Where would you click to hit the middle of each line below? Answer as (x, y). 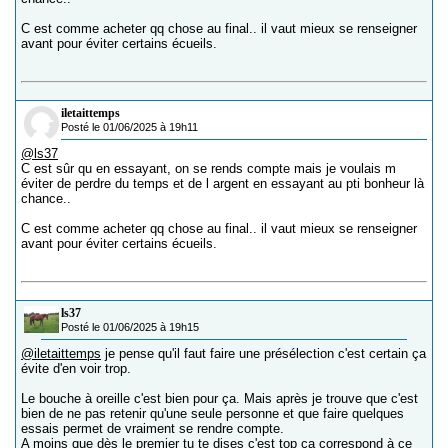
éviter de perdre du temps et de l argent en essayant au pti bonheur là (222, 184)
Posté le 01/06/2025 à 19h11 (129, 127)
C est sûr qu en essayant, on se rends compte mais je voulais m (208, 169)
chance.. (46, 199)
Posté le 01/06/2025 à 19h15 (130, 327)
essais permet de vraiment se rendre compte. (152, 429)
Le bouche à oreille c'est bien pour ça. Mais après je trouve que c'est (219, 399)
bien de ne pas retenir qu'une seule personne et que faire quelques (212, 414)
